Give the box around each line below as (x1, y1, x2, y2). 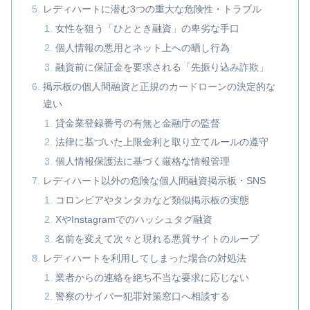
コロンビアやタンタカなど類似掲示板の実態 (55, 194, 249, 206)
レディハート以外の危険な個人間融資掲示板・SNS (43, 175, 266, 187)
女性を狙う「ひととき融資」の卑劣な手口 (55, 23, 239, 35)
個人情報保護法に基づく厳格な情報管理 (55, 156, 230, 167)
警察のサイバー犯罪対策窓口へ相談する (55, 291, 230, 302)
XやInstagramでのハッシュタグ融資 (55, 213, 212, 225)
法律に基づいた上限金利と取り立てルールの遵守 (55, 136, 268, 148)
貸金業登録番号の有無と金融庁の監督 (55, 117, 220, 129)
